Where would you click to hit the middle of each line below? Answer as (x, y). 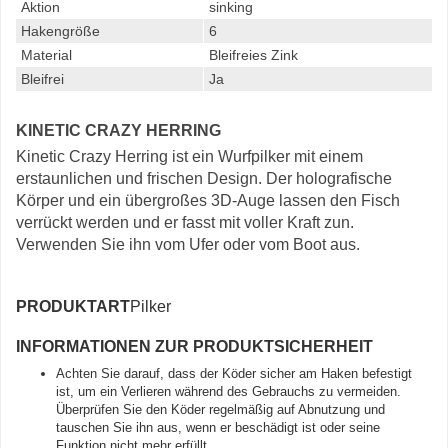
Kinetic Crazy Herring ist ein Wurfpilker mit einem (189, 156)
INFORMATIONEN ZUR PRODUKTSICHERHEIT (194, 346)
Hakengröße (60, 31)
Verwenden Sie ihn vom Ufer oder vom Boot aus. (188, 244)
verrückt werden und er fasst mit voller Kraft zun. (185, 222)
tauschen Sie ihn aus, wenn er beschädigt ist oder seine (218, 427)
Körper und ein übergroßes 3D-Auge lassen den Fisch (208, 200)
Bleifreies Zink (253, 55)
